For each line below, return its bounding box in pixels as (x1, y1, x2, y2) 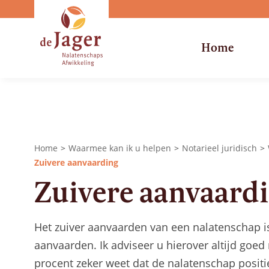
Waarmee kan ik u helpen (68, 142, 171, 154)
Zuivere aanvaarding (34, 157, 118, 168)
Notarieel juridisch (182, 142, 257, 154)
